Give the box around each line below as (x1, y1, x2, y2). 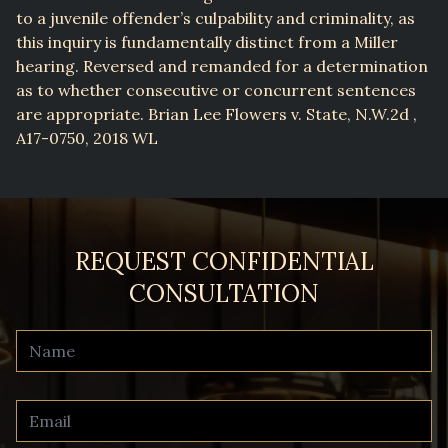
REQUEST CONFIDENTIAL (74, 246, 374, 278)
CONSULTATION (129, 278, 319, 310)
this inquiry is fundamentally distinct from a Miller (16, 32, 398, 53)
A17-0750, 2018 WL (16, 128, 158, 149)
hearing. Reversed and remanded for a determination (16, 56, 428, 77)
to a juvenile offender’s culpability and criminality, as (16, 8, 415, 29)
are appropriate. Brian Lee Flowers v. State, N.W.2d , (16, 104, 417, 125)
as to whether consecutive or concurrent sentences (16, 80, 416, 101)
